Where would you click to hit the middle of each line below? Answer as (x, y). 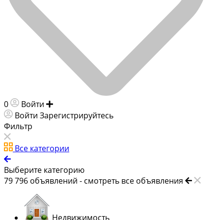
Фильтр (18, 126)
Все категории (42, 148)
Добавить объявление (98, 104)
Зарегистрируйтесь (77, 115)
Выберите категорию (44, 170)
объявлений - (57, 180)
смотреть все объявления (134, 180)
